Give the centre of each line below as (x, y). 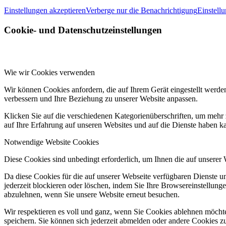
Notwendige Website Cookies (51, 142)
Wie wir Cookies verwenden (49, 73)
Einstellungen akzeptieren (45, 10)
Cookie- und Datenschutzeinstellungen (83, 30)
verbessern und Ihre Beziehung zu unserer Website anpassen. (101, 99)
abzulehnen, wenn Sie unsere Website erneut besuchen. (92, 195)
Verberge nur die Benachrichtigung (142, 10)
